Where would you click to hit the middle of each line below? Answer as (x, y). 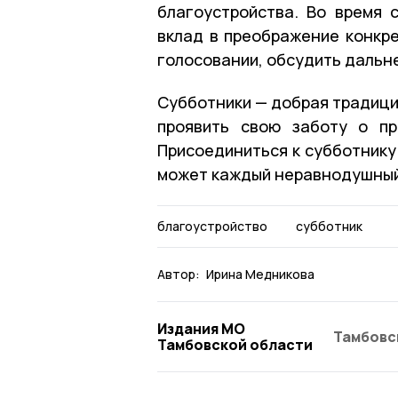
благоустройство (212, 226)
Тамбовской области (235, 344)
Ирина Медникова (260, 274)
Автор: (179, 274)
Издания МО (201, 328)
